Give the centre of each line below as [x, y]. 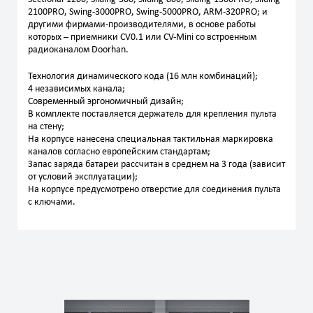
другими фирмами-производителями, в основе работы [142, 25]
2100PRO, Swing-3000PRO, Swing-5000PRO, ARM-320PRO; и [148, 12]
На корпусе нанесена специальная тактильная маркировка [151, 139]
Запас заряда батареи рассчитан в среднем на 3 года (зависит [156, 165]
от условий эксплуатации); [83, 177]
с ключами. [52, 202]
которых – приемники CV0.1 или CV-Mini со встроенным [142, 37]
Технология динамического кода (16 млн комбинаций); [143, 77]
